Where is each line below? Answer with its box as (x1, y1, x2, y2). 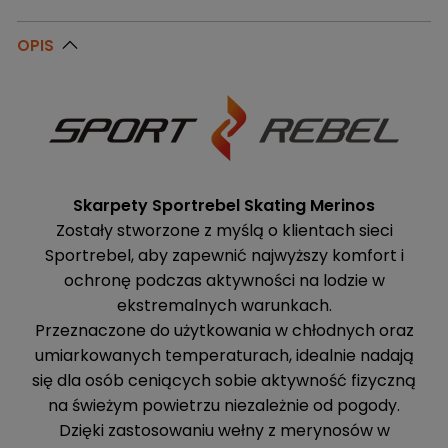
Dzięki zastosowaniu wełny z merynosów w (58, 419, 390, 442)
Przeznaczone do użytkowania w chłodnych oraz (34, 319, 414, 342)
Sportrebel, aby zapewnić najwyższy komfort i (44, 244, 404, 267)
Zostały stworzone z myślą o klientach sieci (55, 219, 393, 242)
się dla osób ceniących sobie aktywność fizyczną (32, 369, 416, 392)
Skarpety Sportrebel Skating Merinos (73, 194, 375, 217)
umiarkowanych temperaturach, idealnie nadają (34, 344, 414, 367)
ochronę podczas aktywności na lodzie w (63, 269, 385, 292)
